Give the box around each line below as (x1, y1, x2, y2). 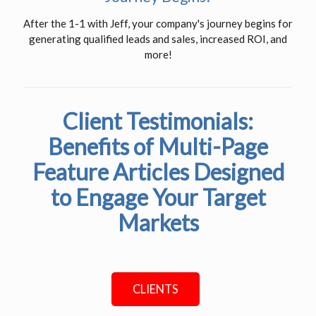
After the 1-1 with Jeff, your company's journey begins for (23, 17, 293, 30)
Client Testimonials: (63, 107, 253, 135)
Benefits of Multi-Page (48, 133, 268, 161)
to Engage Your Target (50, 183, 266, 212)
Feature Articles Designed (32, 158, 284, 186)
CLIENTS (133, 282, 178, 297)
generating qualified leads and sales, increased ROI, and (29, 32, 287, 46)
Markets (117, 209, 199, 237)
